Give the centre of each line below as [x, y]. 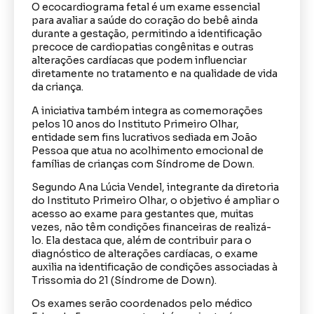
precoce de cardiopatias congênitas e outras [143, 47]
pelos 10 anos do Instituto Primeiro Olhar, [135, 124]
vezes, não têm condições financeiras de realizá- [151, 227]
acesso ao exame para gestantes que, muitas [143, 213]
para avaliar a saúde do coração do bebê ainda [145, 21]
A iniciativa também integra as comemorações [147, 110]
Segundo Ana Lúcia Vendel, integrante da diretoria [155, 187]
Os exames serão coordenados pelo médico [142, 304]
